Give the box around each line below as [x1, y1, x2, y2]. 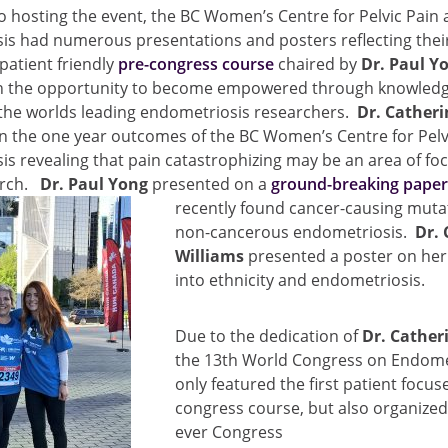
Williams [175, 245, 245, 268]
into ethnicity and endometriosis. [175, 269, 426, 292]
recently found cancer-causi [175, 197, 385, 220]
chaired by [274, 53, 362, 76]
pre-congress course [118, 53, 275, 76]
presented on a [148, 173, 272, 196]
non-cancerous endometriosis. [175, 221, 416, 244]
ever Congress [175, 421, 284, 444]
